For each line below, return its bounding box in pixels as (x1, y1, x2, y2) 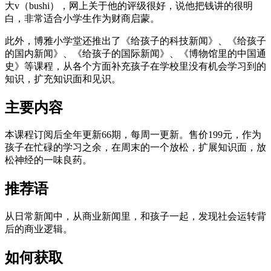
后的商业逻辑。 (5, 224, 73, 235)
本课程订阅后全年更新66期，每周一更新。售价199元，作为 (5, 129, 261, 140)
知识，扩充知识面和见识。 (5, 73, 121, 84)
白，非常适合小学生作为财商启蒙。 (5, 13, 160, 24)
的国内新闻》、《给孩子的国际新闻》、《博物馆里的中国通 (5, 48, 266, 59)
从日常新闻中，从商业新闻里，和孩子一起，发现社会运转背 (5, 211, 266, 222)
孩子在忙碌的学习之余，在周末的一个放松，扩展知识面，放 (5, 142, 266, 153)
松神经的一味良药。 (5, 155, 92, 166)
